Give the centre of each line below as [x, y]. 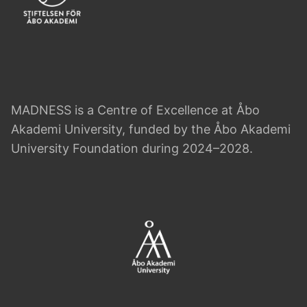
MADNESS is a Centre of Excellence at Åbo [135, 110]
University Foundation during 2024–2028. [132, 148]
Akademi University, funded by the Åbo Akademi [151, 129]
